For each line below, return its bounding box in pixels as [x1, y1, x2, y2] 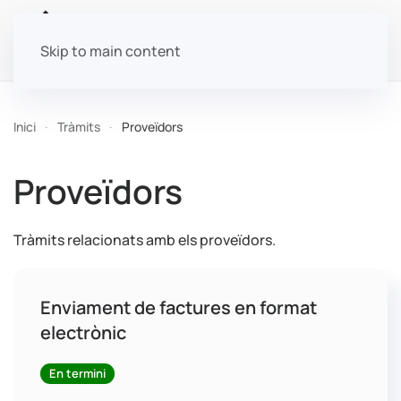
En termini [49, 365, 106, 381]
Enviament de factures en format [40, 295, 317, 320]
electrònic [40, 320, 126, 345]
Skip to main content [40, 41, 181, 61]
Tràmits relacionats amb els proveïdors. [13, 230, 276, 250]
